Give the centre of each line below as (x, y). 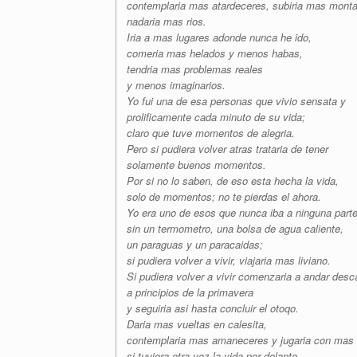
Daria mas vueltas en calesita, (197, 324)
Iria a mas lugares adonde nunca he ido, (219, 37)
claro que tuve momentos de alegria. (211, 133)
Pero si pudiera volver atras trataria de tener (228, 149)
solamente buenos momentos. (196, 165)
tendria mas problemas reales (195, 69)
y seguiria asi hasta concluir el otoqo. (213, 308)
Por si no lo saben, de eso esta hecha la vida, (233, 180)
